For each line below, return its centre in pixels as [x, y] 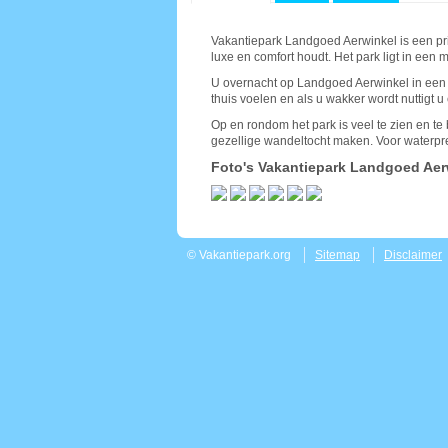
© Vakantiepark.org [239, 255]
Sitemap [337, 255]
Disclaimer [413, 255]
